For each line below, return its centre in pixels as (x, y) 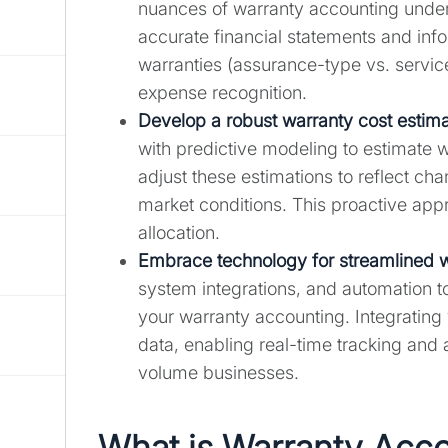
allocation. (179, 233)
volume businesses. (218, 373)
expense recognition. (222, 93)
